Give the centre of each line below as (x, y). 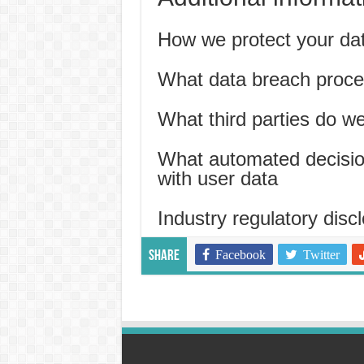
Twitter (321, 255)
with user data (217, 178)
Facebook (240, 255)
